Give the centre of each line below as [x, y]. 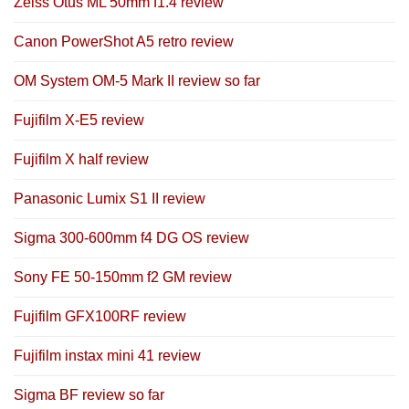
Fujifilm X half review [81, 159]
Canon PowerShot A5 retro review [124, 41]
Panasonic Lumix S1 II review [110, 198]
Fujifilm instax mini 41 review [107, 355]
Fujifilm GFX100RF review [100, 316]
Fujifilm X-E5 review [79, 120]
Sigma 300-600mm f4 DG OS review [131, 237]
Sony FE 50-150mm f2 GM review [123, 277]
